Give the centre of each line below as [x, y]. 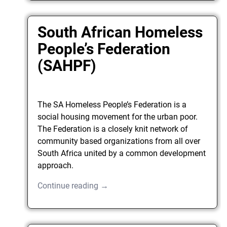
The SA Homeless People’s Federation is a [112, 105]
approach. [56, 166]
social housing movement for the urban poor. [118, 117]
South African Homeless [120, 32]
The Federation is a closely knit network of [113, 129]
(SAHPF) [67, 66]
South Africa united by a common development [122, 154]
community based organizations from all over [119, 141]
